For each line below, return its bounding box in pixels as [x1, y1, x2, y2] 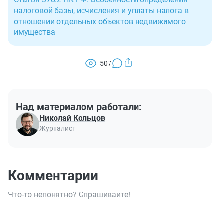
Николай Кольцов [39, 113, 105, 123]
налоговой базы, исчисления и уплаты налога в [14, 6, 189, 15]
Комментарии [8, 167, 98, 184]
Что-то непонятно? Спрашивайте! [8, 190, 130, 199]
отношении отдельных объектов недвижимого [14, 17, 186, 26]
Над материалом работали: [16, 101, 142, 112]
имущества [14, 27, 55, 37]
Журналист [39, 124, 76, 132]
